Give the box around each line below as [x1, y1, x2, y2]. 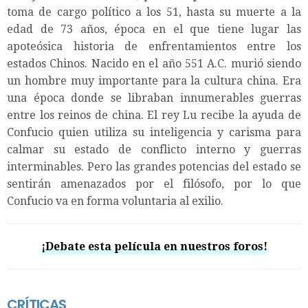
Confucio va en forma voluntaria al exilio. [7, 194, 223, 208]
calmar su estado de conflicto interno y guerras [7, 142, 301, 156]
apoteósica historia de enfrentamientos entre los [7, 39, 301, 53]
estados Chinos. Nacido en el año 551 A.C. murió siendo [7, 56, 301, 70]
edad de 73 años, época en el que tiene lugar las [7, 22, 301, 36]
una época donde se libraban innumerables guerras [7, 91, 301, 104]
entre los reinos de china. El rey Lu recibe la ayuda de [7, 108, 301, 122]
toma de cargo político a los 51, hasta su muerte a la [7, 5, 301, 19]
